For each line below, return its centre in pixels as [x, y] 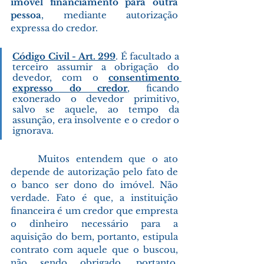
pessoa [26, 15]
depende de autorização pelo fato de [94, 171]
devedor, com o [60, 77]
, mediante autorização [110, 15]
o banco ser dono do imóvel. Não [94, 184]
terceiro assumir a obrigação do [96, 67]
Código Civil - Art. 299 [64, 56]
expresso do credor [70, 88]
